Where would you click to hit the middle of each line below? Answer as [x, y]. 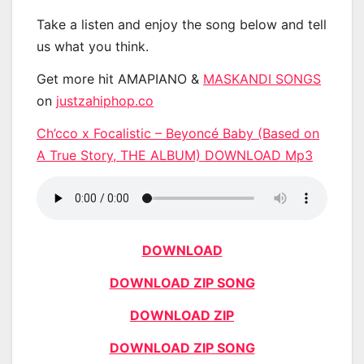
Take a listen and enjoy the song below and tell [182, 24]
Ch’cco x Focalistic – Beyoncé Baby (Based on [178, 133]
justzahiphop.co [105, 100]
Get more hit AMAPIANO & [120, 78]
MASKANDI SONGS [262, 78]
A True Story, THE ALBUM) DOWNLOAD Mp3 [175, 155]
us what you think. [93, 46]
